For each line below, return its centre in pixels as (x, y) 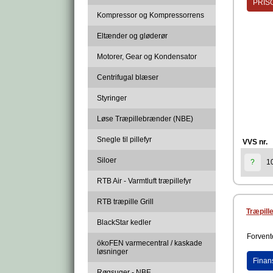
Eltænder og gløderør (132, 36)
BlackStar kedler (124, 222)
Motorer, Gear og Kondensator (147, 57)
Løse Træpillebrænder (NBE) (145, 119)
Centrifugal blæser (128, 77)
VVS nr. (255, 142)
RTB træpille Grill (125, 202)
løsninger (112, 252)
